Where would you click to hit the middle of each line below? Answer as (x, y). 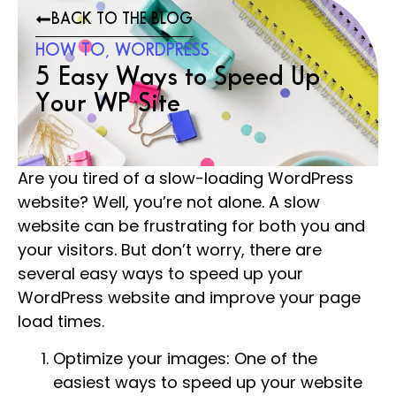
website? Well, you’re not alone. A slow (169, 202)
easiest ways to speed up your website (208, 382)
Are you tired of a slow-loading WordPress (186, 179)
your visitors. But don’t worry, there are (170, 250)
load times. (61, 322)
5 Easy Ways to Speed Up (178, 77)
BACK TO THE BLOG (122, 19)
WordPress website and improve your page (189, 298)
